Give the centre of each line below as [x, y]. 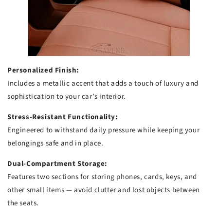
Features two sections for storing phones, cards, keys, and [102, 177]
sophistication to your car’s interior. [67, 97]
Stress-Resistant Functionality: [63, 117]
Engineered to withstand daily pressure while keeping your [104, 130]
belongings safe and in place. [55, 144]
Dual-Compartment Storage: [57, 164]
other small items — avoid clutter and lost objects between [104, 190]
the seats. [23, 203]
